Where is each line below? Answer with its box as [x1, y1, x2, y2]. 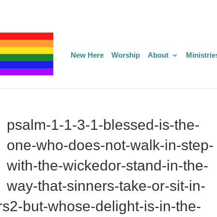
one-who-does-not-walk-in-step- [6, 137, 214, 153]
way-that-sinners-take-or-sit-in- [6, 178, 205, 194]
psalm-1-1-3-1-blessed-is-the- [6, 117, 200, 133]
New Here [71, 51, 104, 60]
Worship [111, 51, 140, 60]
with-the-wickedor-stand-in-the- [6, 157, 208, 173]
